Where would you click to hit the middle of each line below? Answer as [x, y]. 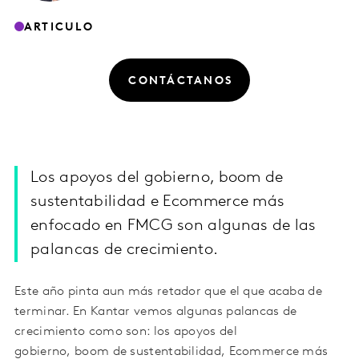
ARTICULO [59, 27]
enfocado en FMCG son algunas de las [173, 226]
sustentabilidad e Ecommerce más [158, 202]
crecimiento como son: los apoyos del [126, 332]
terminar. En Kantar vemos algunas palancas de [156, 312]
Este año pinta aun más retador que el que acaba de [168, 292]
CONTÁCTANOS [181, 81]
